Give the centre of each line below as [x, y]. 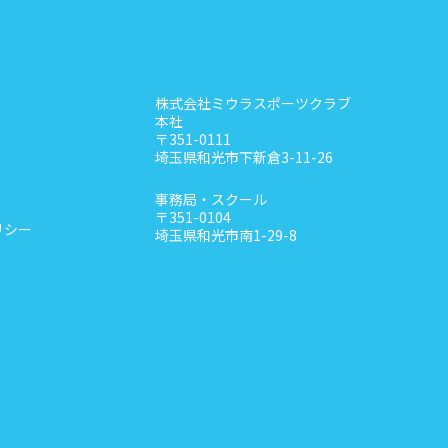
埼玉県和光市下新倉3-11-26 [244, 156]
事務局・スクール [211, 198]
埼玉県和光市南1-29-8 [226, 234]
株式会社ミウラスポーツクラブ [253, 102]
